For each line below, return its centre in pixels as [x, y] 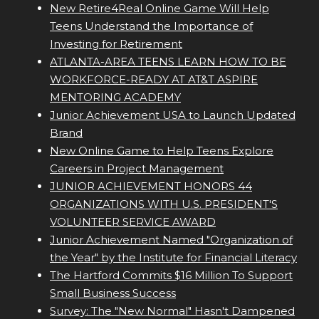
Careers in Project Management [137, 169]
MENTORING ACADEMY [115, 98]
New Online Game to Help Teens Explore [162, 151]
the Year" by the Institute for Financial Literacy [173, 258]
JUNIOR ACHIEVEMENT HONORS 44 [151, 187]
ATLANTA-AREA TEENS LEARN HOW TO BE [168, 62]
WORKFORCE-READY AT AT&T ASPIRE [154, 80]
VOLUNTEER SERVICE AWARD [133, 222]
